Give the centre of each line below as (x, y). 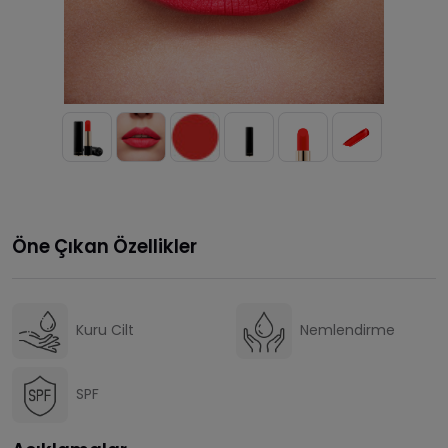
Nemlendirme (347, 330)
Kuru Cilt (105, 330)
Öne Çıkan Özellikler (104, 246)
